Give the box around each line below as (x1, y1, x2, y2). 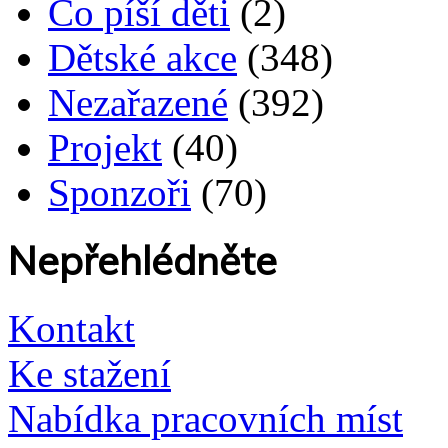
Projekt (48, 125, 162, 169)
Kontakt (8, 307, 135, 351)
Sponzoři (48, 170, 191, 214)
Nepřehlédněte (8, 235, 277, 285)
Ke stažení (8, 352, 171, 396)
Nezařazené (48, 80, 228, 124)
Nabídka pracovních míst (8, 397, 403, 441)
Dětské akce (48, 35, 237, 79)
